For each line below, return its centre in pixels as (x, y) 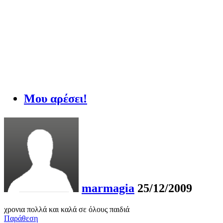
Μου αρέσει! (56, 99)
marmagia (108, 188)
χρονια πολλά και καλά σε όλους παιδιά (67, 210)
